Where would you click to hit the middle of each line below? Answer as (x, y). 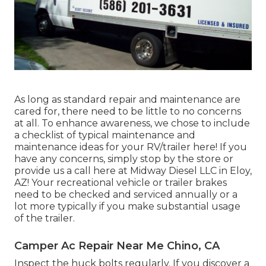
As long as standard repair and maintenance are (127, 99)
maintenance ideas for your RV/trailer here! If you (131, 147)
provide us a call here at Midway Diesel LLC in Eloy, (133, 170)
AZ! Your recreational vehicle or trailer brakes (121, 182)
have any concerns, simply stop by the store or (124, 159)
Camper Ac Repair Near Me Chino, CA (117, 246)
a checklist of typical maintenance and (105, 135)
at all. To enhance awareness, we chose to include (132, 123)
